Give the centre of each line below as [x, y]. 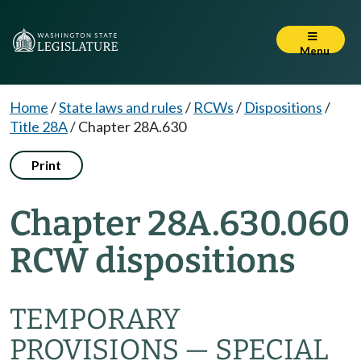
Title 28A [39, 127]
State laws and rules [121, 107]
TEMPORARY [95, 319]
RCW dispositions [153, 261]
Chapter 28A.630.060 [180, 224]
